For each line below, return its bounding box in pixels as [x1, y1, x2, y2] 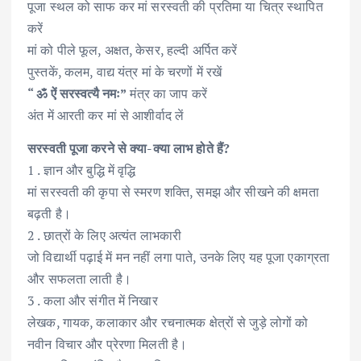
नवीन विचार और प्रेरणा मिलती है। [27, 334, 188, 353]
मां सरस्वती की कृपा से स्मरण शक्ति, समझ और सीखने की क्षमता [27, 182, 319, 201]
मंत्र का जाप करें [127, 84, 208, 102]
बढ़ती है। [27, 204, 71, 222]
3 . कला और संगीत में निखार [27, 291, 158, 309]
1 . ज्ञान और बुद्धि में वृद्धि [27, 160, 136, 179]
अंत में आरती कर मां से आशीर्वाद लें [27, 106, 185, 124]
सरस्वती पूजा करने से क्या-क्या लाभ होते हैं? [27, 139, 230, 157]
